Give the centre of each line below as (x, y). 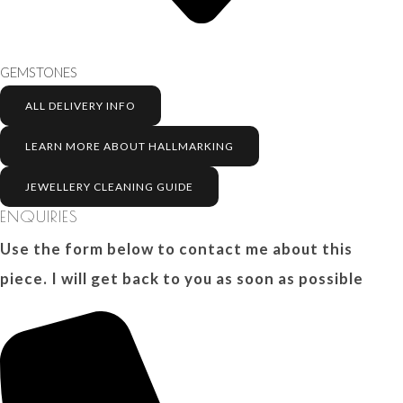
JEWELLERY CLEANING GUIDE (109, 186)
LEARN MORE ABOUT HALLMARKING (130, 146)
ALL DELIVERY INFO (81, 105)
